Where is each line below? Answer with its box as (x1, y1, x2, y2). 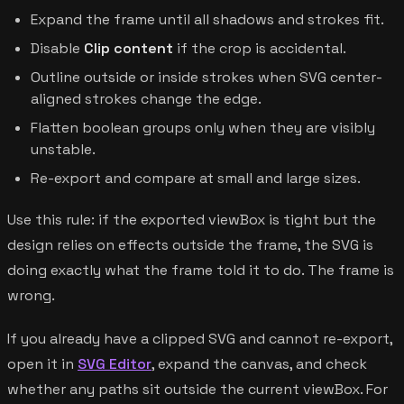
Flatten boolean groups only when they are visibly (31, 117, 375, 137)
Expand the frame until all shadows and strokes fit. (31, 9, 384, 29)
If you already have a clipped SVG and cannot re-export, (7, 328, 392, 348)
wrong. (7, 285, 55, 305)
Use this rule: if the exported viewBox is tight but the (7, 209, 376, 229)
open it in (7, 353, 78, 373)
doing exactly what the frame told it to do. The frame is (7, 260, 394, 280)
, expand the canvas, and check (151, 353, 367, 373)
